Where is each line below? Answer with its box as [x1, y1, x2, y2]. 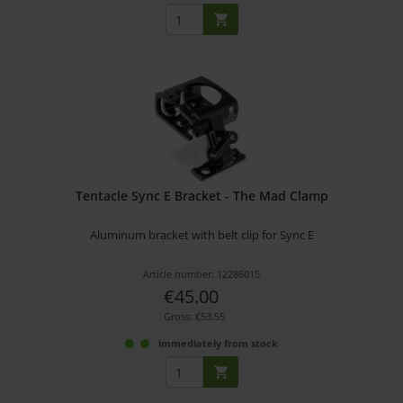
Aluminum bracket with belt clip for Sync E [89, 227, 314, 244]
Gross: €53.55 [163, 309, 225, 324]
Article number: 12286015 [143, 267, 261, 282]
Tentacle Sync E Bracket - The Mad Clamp [75, 187, 328, 205]
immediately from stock [158, 336, 279, 351]
